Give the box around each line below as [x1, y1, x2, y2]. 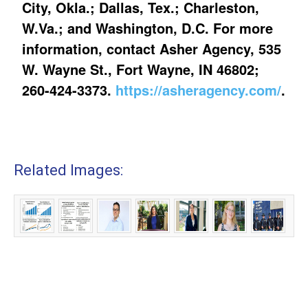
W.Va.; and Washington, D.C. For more [22, 18, 274, 38]
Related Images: [14, 162, 123, 179]
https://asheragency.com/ [115, 80, 282, 100]
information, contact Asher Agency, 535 [22, 38, 282, 59]
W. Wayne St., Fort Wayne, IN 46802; [22, 59, 260, 80]
